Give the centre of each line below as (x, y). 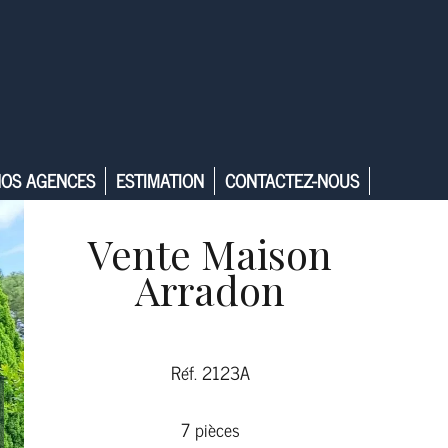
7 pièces (210, 429)
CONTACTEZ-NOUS (291, 180)
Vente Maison (210, 254)
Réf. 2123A (210, 372)
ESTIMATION (159, 180)
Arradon (210, 290)
